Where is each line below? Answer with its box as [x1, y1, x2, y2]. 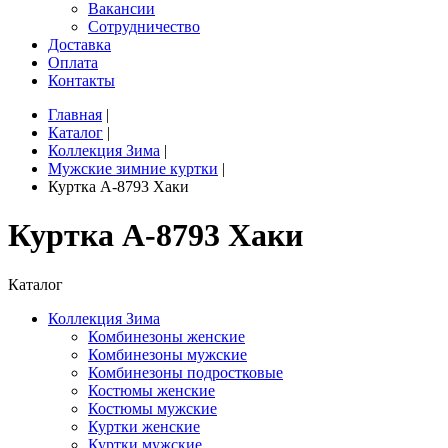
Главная [48, 106, 102, 123]
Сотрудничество [88, 18, 200, 35]
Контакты [48, 72, 115, 89]
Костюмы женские [88, 381, 215, 399]
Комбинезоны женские [88, 327, 245, 345]
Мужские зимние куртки [48, 160, 218, 177]
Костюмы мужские [88, 399, 217, 417]
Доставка [48, 36, 111, 53]
